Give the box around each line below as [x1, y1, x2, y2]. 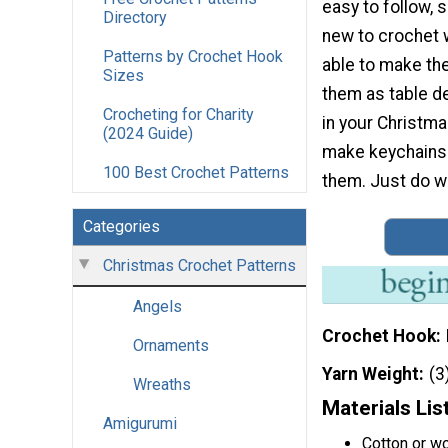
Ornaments [133, 336, 209, 356]
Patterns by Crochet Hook [103, 47, 283, 67]
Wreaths [133, 375, 191, 395]
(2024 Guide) [103, 124, 193, 144]
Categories [83, 217, 160, 237]
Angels [133, 297, 182, 317]
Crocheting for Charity [103, 105, 254, 125]
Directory [103, 8, 167, 28]
